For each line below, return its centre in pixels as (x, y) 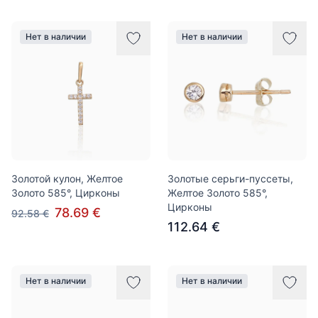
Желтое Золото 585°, (218, 193)
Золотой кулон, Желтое (67, 179)
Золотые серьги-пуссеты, (230, 179)
